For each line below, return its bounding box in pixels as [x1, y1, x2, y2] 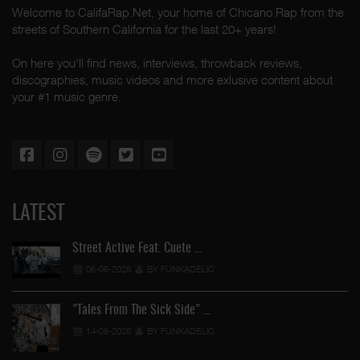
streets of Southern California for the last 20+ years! [12, 21, 276, 36]
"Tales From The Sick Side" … [72, 304, 211, 317]
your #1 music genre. [12, 88, 121, 104]
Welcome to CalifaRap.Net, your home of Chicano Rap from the [12, 4, 344, 19]
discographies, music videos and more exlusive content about [12, 72, 333, 87]
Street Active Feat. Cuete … [72, 242, 202, 255]
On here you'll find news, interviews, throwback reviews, [12, 55, 302, 70]
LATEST [12, 202, 64, 224]
